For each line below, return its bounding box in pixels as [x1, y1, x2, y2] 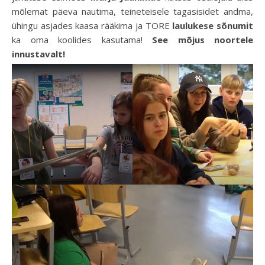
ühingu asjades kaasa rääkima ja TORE [12, 19, 173, 31]
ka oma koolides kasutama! [12, 33, 143, 46]
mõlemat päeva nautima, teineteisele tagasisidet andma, [12, 5, 253, 17]
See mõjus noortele [142, 33, 253, 46]
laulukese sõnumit [172, 19, 254, 31]
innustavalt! [12, 47, 67, 60]
